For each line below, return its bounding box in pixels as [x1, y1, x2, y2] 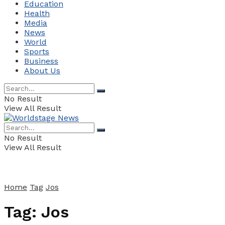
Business [24, 56, 58, 66]
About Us [24, 66, 60, 75]
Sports [24, 47, 49, 56]
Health [24, 9, 50, 18]
